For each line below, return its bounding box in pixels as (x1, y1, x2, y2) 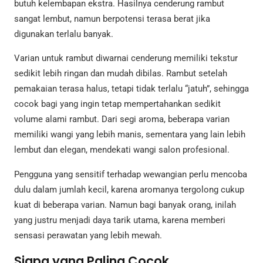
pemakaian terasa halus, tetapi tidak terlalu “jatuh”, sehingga (14, 83, 249, 95)
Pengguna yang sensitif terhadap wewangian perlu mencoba (14, 168, 247, 180)
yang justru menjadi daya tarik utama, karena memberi (14, 214, 225, 225)
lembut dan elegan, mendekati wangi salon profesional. (14, 144, 230, 156)
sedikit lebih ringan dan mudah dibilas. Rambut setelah (14, 68, 227, 79)
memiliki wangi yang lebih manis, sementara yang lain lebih (14, 129, 245, 140)
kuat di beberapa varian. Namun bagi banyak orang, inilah (14, 199, 236, 210)
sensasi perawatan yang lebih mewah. (14, 230, 162, 241)
